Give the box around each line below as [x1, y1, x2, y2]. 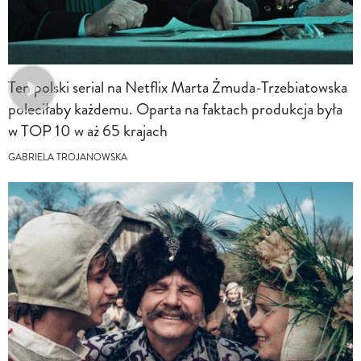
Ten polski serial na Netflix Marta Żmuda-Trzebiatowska [8, 76, 347, 100]
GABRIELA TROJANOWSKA [8, 151, 127, 165]
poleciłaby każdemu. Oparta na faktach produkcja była [8, 98, 342, 122]
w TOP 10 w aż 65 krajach [8, 119, 168, 143]
